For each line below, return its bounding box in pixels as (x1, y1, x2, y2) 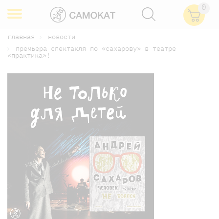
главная (7, 32, 35, 41)
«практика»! (7, 50, 50, 60)
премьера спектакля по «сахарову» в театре (16, 44, 176, 53)
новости (48, 32, 75, 41)
